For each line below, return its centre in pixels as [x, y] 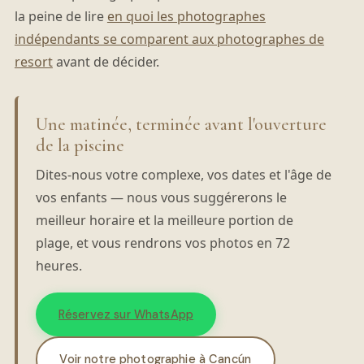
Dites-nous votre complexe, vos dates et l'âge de [183, 174]
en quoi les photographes [186, 16]
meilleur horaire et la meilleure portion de [164, 220]
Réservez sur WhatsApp [126, 314]
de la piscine [80, 145]
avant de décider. [106, 61]
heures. [58, 265]
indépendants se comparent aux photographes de [169, 39]
